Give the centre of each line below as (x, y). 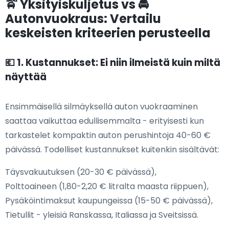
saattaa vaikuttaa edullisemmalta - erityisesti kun (105, 121)
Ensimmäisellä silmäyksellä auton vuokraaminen (101, 107)
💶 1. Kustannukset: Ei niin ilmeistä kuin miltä (113, 63)
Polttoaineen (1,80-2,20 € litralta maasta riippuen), (107, 187)
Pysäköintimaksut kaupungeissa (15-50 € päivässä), (109, 201)
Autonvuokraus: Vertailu (83, 19)
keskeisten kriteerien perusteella (108, 33)
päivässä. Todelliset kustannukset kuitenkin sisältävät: (112, 150)
